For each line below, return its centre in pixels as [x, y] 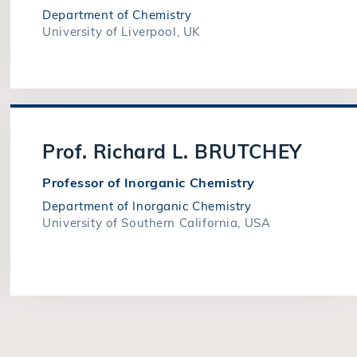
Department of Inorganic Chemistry [147, 206]
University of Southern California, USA [157, 223]
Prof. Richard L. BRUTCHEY [172, 151]
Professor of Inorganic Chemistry [149, 182]
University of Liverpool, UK [122, 31]
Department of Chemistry [117, 15]
